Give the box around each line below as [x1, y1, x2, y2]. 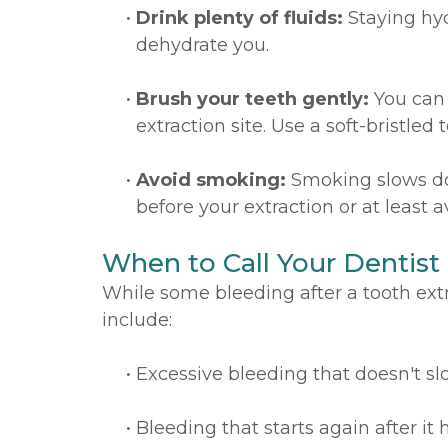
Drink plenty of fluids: [136, 7, 343, 29]
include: [102, 309, 172, 331]
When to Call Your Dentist [102, 247, 440, 279]
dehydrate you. [136, 34, 269, 56]
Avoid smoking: [136, 169, 286, 191]
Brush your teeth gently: [136, 88, 369, 110]
